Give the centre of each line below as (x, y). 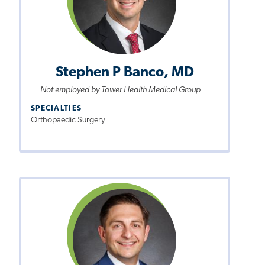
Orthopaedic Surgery (68, 120)
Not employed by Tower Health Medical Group (120, 90)
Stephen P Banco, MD (125, 72)
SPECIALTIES (56, 108)
